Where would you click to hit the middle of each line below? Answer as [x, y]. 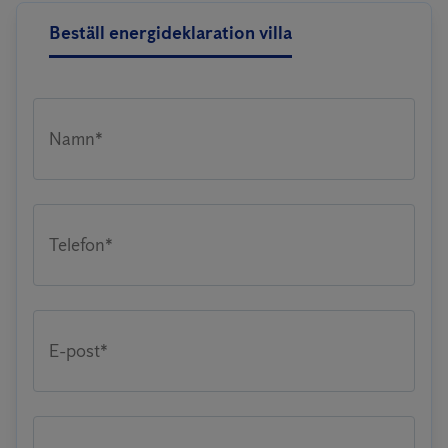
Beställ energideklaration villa [170, 33]
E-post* [78, 351]
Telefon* [81, 245]
